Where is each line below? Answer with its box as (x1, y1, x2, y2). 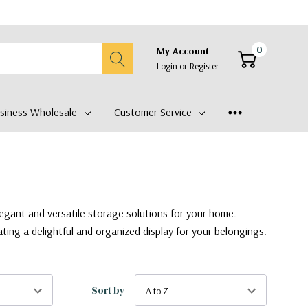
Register (190, 60, 219, 72)
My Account (157, 45, 209, 57)
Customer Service (113, 105, 192, 119)
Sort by (91, 283, 125, 297)
